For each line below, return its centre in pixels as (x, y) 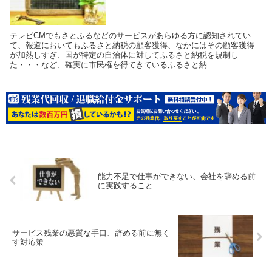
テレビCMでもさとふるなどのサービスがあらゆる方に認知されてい (131, 35)
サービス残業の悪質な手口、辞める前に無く (91, 233)
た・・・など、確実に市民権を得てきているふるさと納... (112, 64)
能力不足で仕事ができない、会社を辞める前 (177, 176)
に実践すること (126, 185)
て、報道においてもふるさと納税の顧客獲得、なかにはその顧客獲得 (132, 45)
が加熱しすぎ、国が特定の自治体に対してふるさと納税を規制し (124, 55)
